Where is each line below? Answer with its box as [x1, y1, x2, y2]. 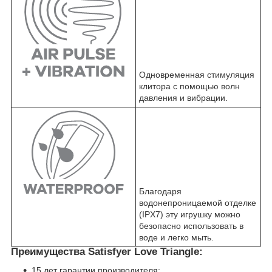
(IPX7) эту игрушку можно [139, 209, 240, 219]
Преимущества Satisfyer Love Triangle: [11, 245, 203, 257]
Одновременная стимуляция [139, 69, 254, 80]
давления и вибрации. [139, 92, 228, 103]
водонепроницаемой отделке [139, 197, 256, 208]
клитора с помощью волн [139, 81, 240, 91]
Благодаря [139, 186, 182, 196]
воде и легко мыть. [139, 232, 214, 242]
